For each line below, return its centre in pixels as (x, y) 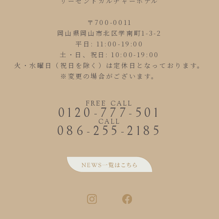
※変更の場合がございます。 (109, 76)
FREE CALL (109, 104)
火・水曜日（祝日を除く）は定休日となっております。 (109, 65)
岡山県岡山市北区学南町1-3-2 (109, 33)
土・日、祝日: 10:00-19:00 (109, 54)
